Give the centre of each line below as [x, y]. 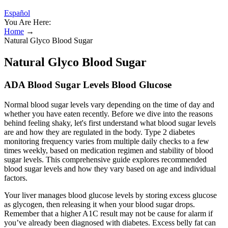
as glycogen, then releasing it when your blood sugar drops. [99, 204]
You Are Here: [27, 22]
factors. [16, 178]
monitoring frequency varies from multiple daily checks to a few [107, 141]
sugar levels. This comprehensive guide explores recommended [105, 159]
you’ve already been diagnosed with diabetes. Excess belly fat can [110, 222]
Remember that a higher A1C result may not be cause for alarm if [108, 213]
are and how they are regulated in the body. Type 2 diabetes [99, 132]
